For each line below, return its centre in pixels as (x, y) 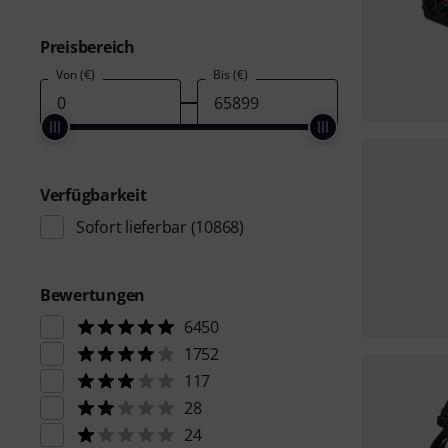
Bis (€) (230, 74)
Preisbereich (87, 47)
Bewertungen (93, 295)
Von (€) (75, 74)
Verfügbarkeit (93, 195)
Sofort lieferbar (131, 227)
